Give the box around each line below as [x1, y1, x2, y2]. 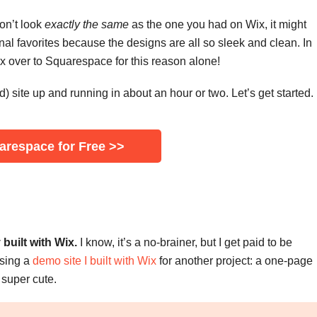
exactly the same [45, 18, 129, 31]
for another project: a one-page [156, 255, 313, 267]
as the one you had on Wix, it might [129, 18, 306, 31]
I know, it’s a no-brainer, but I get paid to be [77, 236, 292, 249]
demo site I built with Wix [33, 255, 156, 267]
